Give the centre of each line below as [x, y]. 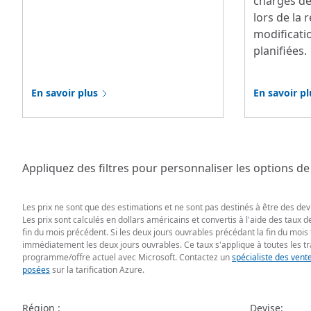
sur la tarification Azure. [97, 270]
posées [36, 270]
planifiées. [280, 51]
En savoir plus [65, 93]
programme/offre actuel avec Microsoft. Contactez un [127, 257]
